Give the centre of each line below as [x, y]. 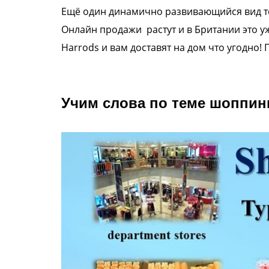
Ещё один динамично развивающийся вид [162, 11]
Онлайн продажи [104, 29]
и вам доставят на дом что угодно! [183, 47]
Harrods [81, 47]
